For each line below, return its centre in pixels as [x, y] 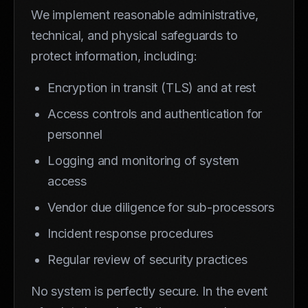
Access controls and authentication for [155, 113]
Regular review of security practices [147, 259]
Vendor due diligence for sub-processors [161, 207]
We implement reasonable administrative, [145, 14]
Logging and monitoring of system [144, 160]
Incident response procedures [130, 233]
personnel [75, 134]
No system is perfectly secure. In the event [150, 291]
